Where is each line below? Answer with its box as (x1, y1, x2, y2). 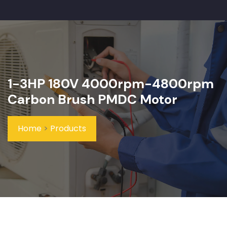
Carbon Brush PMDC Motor (8, 91, 177, 108)
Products (50, 123, 86, 134)
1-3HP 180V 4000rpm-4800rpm (8, 75, 214, 92)
